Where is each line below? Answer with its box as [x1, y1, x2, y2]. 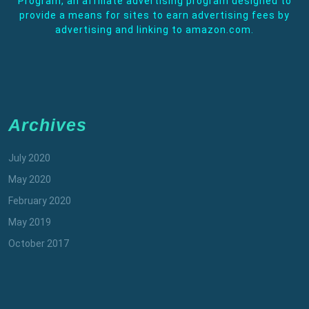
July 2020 [8, 152, 50, 163]
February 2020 [8, 195, 71, 206]
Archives [8, 114, 87, 134]
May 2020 [8, 173, 51, 185]
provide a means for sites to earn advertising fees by [19, 9, 290, 21]
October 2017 [8, 237, 69, 249]
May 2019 [8, 216, 51, 228]
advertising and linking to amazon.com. [55, 23, 254, 35]
